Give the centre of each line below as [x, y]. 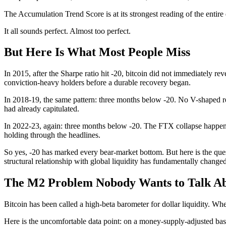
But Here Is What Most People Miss [97, 52]
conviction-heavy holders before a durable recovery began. [97, 83]
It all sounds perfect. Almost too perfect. [67, 31]
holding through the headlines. [52, 135]
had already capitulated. [42, 109]
